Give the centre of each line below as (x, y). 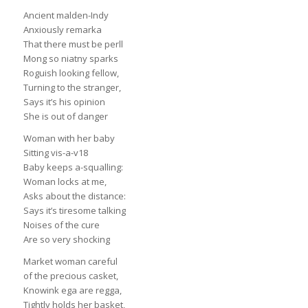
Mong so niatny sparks (70, 59)
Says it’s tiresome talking (74, 211)
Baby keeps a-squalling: (73, 167)
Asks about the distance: (74, 196)
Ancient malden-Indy (66, 15)
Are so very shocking (66, 240)
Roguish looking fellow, (71, 73)
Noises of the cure (61, 225)
